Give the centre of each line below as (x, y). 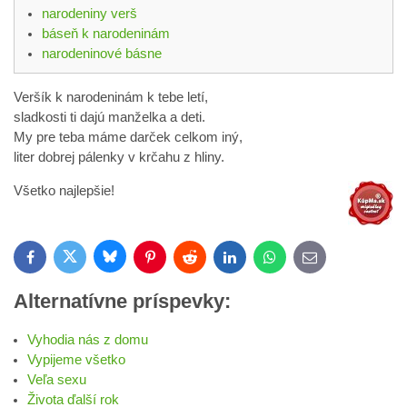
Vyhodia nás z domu (88, 340)
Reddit (205, 261)
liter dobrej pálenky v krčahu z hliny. (119, 157)
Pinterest (172, 261)
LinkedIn (251, 261)
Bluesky (130, 260)
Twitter (86, 260)
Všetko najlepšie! (64, 191)
